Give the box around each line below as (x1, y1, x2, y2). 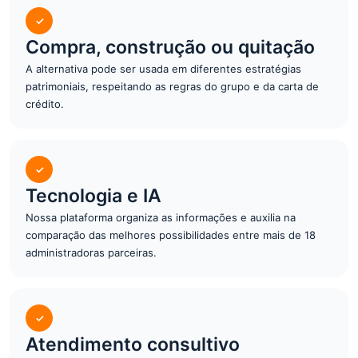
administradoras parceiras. (26, 246, 157, 259)
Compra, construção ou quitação (26, 36, 315, 58)
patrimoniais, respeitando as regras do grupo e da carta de (26, 80, 319, 93)
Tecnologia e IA (26, 185, 161, 207)
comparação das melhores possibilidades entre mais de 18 (26, 229, 316, 241)
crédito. (26, 97, 64, 110)
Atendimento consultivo (26, 333, 240, 356)
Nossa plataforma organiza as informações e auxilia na (26, 211, 296, 224)
